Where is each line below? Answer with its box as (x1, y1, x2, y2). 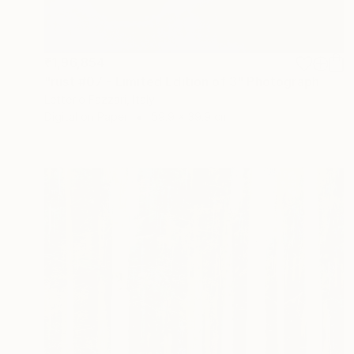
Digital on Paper (44, 109, 128, 123)
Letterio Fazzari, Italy (44, 92, 155, 106)
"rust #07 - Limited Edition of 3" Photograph (44, 73, 320, 89)
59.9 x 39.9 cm (151, 109, 229, 123)
